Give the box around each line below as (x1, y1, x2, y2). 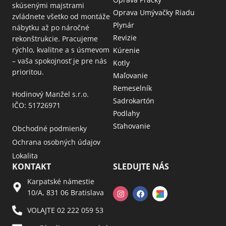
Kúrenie (113, 45, 140, 55)
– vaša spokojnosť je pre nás (12, 56, 107, 66)
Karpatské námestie (27, 177, 94, 187)
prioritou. (12, 67, 44, 77)
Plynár (113, 20, 134, 30)
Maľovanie (113, 71, 148, 81)
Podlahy (113, 108, 140, 119)
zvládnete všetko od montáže (12, 12, 110, 22)
